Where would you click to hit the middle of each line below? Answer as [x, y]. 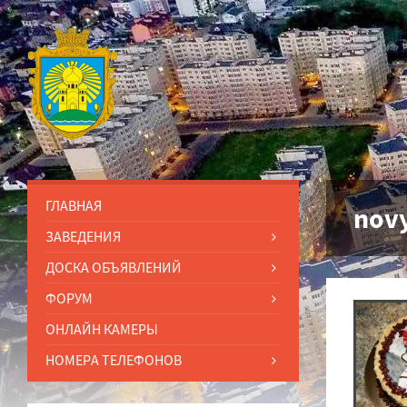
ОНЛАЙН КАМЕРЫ [102, 328]
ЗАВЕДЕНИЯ [83, 236]
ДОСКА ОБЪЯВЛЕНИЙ [114, 267]
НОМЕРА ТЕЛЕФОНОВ [114, 359]
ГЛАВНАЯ [74, 205]
